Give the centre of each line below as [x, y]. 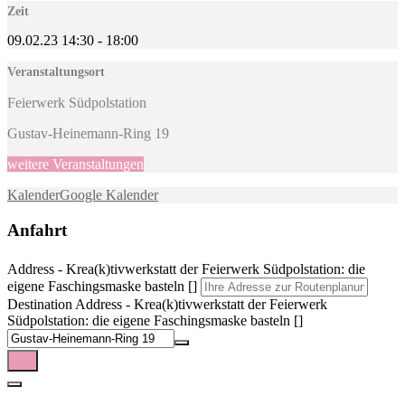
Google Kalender [109, 194]
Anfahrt [37, 230]
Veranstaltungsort [56, 71]
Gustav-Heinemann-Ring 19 [88, 133]
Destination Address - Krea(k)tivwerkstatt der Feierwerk [167, 305]
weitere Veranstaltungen [75, 164]
